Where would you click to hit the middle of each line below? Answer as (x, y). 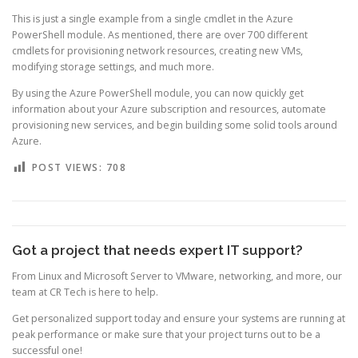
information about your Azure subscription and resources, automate (169, 109)
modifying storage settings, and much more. (113, 67)
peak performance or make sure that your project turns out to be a (166, 335)
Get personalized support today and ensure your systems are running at (179, 319)
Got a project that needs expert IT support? (157, 251)
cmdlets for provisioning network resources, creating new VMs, (157, 51)
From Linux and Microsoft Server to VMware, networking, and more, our (177, 276)
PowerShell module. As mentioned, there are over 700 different (160, 35)
